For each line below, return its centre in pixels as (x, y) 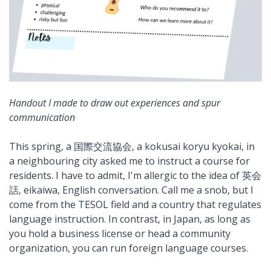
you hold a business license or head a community (120, 233)
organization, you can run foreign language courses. (129, 248)
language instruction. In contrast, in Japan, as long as (130, 219)
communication (42, 117)
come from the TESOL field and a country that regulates (135, 204)
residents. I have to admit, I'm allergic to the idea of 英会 (135, 175)
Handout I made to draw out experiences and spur (115, 103)
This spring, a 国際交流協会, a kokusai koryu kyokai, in (132, 146)
